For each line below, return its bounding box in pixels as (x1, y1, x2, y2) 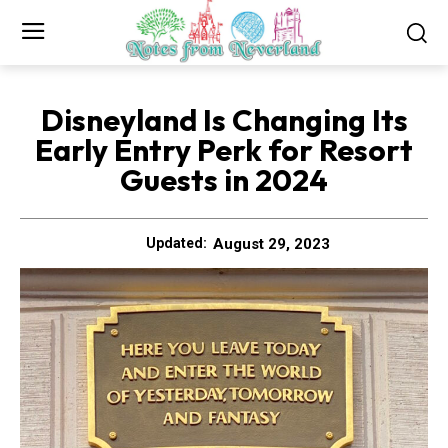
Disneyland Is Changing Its (40, 100, 408, 139)
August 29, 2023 (213, 234, 330, 253)
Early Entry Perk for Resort (35, 130, 413, 169)
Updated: (146, 235, 207, 252)
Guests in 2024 (120, 160, 328, 199)
